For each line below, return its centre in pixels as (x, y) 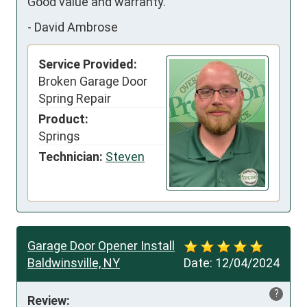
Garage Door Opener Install (101, 245)
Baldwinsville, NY (74, 262)
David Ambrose (76, 27)
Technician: (71, 156)
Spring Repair (75, 98)
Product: (63, 119)
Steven (125, 156)
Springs (59, 136)
